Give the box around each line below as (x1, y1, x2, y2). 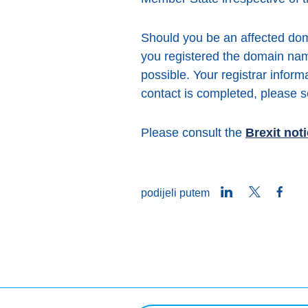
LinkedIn (232, 186, 274, 199)
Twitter (260, 186, 292, 199)
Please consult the (141, 126, 245, 140)
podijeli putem (141, 187, 210, 199)
